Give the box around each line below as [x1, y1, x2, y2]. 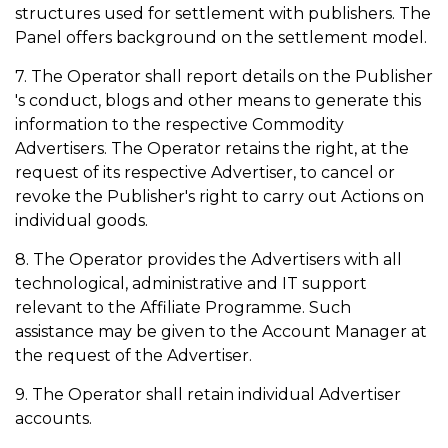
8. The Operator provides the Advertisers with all [15, 250, 402, 269]
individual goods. [15, 211, 152, 230]
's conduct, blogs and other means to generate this [15, 91, 421, 110]
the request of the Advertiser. [15, 346, 256, 365]
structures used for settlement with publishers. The [15, 4, 431, 23]
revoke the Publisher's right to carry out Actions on [15, 187, 424, 206]
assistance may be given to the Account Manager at [15, 322, 427, 341]
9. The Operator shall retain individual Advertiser [15, 385, 401, 404]
